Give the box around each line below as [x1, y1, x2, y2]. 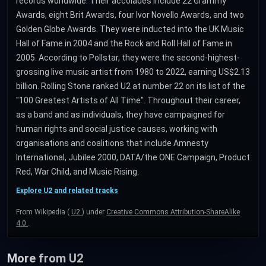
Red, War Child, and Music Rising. [16, 167, 139, 177]
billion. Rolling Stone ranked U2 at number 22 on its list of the [16, 81, 245, 91]
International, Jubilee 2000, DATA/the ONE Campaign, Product [16, 153, 250, 163]
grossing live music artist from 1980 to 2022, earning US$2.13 [16, 67, 250, 77]
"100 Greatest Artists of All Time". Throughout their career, [16, 96, 240, 106]
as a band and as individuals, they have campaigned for [16, 110, 225, 120]
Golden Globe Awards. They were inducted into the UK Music [16, 24, 244, 34]
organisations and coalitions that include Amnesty [16, 138, 208, 148]
